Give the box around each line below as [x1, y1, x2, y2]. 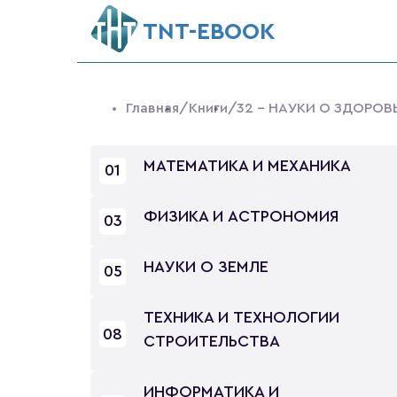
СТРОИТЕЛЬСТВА [144, 333, 280, 349]
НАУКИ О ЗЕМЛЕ [144, 259, 269, 275]
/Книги [179, 101, 228, 115]
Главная [126, 101, 179, 115]
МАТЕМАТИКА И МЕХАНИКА [144, 158, 351, 174]
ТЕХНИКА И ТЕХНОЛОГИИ [144, 309, 339, 325]
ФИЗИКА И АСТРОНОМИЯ [144, 208, 339, 224]
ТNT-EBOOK [143, 19, 276, 43]
